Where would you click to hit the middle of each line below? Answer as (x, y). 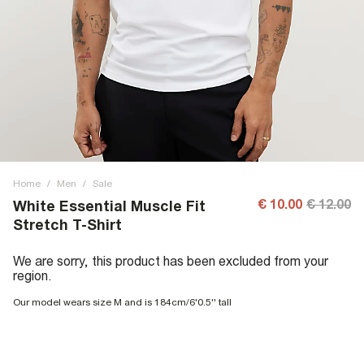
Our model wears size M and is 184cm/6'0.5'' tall (122, 302)
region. (32, 275)
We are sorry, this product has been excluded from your (171, 261)
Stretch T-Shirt (67, 225)
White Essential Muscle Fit (109, 206)
